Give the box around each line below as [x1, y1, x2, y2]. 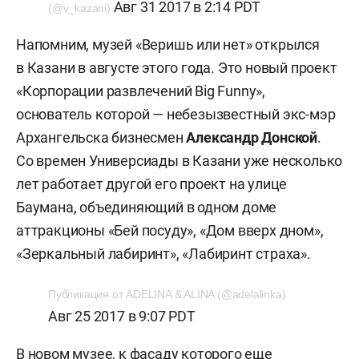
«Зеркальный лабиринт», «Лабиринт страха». [16, 245, 311, 262]
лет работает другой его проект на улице [16, 175, 288, 192]
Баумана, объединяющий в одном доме [16, 199, 277, 216]
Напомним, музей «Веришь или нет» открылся [16, 36, 320, 53]
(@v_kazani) [48, 2, 111, 14]
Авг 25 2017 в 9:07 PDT [48, 308, 196, 325]
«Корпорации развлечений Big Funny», [16, 83, 266, 99]
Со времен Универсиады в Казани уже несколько [16, 152, 343, 169]
